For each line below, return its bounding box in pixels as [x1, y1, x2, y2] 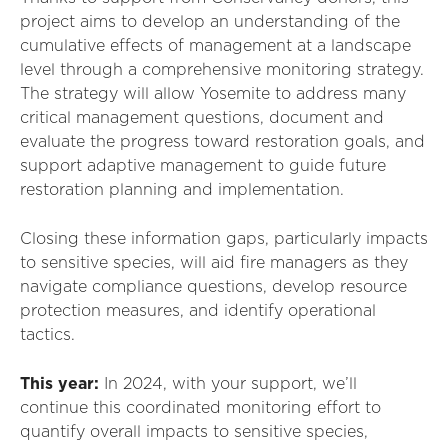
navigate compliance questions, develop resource [20, 279, 407, 295]
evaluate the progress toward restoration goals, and [20, 134, 425, 150]
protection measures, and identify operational [20, 303, 376, 319]
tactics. [20, 327, 75, 343]
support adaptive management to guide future [20, 158, 386, 174]
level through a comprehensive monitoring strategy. [20, 62, 424, 78]
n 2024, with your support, [108, 376, 322, 392]
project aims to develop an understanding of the [20, 14, 400, 30]
